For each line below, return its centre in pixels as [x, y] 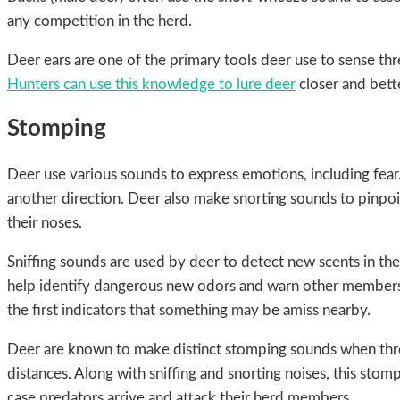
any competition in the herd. [100, 21]
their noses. [45, 222]
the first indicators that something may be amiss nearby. [189, 310]
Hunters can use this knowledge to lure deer [151, 85]
